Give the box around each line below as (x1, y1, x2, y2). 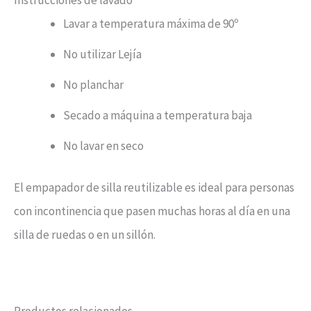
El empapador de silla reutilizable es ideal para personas (14, 179, 294, 195)
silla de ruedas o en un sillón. (14, 226, 155, 242)
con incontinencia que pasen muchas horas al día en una (14, 203, 290, 219)
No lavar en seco (63, 138, 144, 154)
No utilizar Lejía (63, 47, 142, 62)
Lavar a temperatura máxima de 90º (63, 16, 238, 32)
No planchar (63, 77, 124, 93)
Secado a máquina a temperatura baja (63, 108, 252, 124)
